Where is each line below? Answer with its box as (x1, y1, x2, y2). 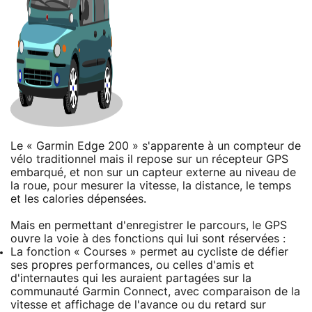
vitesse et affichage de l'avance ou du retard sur (10, 299, 266, 311)
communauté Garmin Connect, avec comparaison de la (10, 286, 300, 297)
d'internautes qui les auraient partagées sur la (10, 272, 251, 284)
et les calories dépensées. (10, 193, 146, 205)
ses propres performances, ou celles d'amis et (10, 259, 254, 271)
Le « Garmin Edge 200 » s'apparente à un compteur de (10, 140, 301, 152)
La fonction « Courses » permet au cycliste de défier (10, 246, 288, 258)
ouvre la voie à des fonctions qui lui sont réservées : (10, 233, 286, 244)
